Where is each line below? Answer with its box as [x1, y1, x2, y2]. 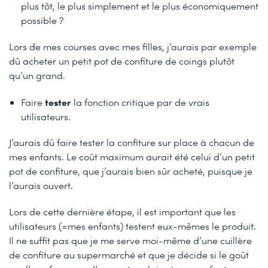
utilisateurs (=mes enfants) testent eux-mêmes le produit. [9, 219, 256, 232]
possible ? [21, 14, 63, 27]
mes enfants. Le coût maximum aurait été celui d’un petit [9, 150, 255, 163]
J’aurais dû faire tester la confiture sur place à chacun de [9, 135, 254, 148]
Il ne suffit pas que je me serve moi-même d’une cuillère [9, 233, 252, 246]
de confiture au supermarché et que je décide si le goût [9, 248, 249, 261]
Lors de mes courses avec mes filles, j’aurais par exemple [9, 39, 257, 53]
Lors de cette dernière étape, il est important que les [9, 205, 236, 218]
